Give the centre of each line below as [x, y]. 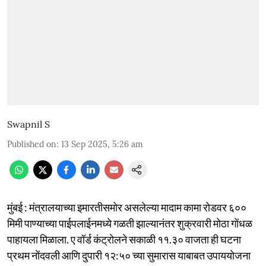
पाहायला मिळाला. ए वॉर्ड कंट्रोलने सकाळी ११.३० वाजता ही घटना [124, 239]
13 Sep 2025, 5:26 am [102, 144]
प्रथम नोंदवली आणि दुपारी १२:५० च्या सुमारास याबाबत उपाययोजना [129, 255]
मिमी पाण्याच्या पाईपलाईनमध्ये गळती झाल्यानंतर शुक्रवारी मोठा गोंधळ [130, 223]
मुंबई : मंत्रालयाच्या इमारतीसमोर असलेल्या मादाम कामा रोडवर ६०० [127, 207]
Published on [32, 144]
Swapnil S [28, 124]
